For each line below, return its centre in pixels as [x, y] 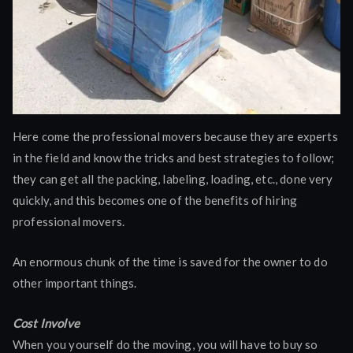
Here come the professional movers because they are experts [175, 136]
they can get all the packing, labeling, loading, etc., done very [173, 178]
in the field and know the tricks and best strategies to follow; [174, 157]
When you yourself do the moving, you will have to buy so [165, 344]
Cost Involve [46, 323]
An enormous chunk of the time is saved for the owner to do [170, 261]
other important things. [75, 282]
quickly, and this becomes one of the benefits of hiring [155, 200]
